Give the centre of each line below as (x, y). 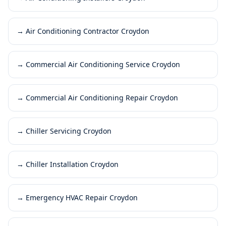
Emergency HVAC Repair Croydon (82, 197)
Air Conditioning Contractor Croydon (88, 31)
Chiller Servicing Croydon (69, 131)
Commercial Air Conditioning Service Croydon (103, 64)
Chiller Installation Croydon (72, 164)
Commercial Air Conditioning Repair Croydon (102, 97)
